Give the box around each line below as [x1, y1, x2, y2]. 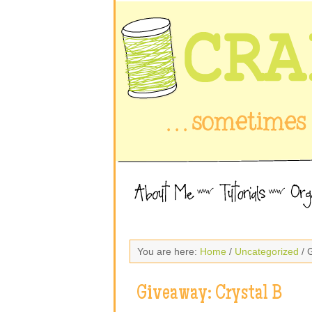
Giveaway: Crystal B [136, 284, 282, 305]
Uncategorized [235, 246, 299, 257]
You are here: [137, 246, 200, 257]
